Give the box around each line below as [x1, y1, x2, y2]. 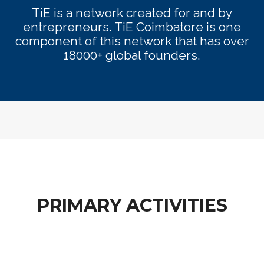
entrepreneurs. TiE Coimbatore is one [23, 19, 241, 34]
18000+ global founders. [64, 48, 200, 62]
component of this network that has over [15, 34, 249, 48]
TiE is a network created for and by [32, 5, 232, 20]
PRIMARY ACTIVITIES [37, 194, 227, 216]
